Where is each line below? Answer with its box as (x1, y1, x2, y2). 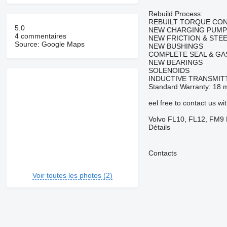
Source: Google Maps (14, 40, 85, 49)
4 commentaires (14, 32, 66, 41)
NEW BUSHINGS (148, 42, 203, 51)
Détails (148, 123, 170, 132)
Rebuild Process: (148, 10, 203, 18)
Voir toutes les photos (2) (32, 171, 112, 180)
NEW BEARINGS (148, 58, 203, 67)
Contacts (148, 149, 177, 158)
